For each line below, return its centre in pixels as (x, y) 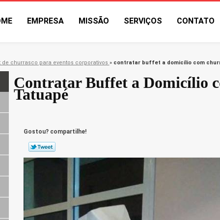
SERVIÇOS (143, 21)
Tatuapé (41, 95)
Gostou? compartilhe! (55, 132)
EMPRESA (45, 21)
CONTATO (196, 21)
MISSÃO (94, 21)
